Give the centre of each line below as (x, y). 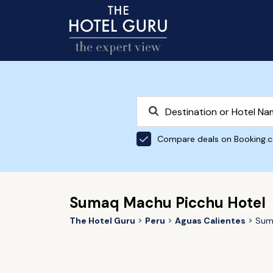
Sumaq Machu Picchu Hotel (167, 203)
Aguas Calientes (210, 221)
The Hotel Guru (102, 221)
